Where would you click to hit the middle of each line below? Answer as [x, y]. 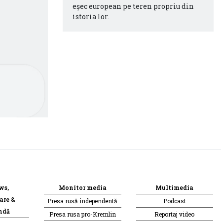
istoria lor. [91, 16]
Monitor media [82, 187]
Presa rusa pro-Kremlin [82, 214]
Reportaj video [175, 214]
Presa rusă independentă [83, 201]
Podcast [174, 201]
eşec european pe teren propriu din [133, 6]
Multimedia [175, 187]
